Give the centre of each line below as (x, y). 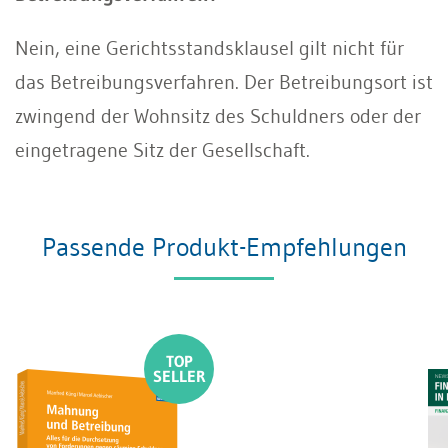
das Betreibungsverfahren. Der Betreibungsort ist (224, 81)
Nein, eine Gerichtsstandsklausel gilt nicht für (209, 47)
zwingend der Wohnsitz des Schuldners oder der (218, 115)
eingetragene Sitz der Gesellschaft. (162, 149)
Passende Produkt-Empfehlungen (224, 246)
